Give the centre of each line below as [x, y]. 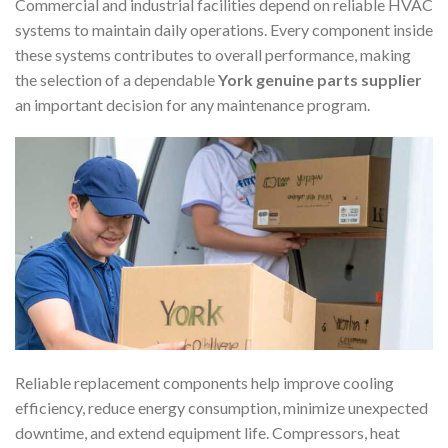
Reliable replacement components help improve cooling [204, 382]
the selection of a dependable [116, 80]
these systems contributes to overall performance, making [213, 55]
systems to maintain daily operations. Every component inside [224, 30]
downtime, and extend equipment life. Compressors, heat [207, 432]
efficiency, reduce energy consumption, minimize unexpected [221, 407]
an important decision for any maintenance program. [192, 105]
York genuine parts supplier [320, 80]
